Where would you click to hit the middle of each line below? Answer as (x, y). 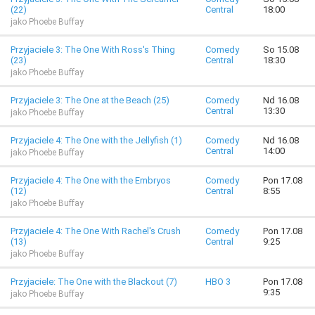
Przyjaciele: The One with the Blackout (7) (94, 282)
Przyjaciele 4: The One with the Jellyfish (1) (96, 140)
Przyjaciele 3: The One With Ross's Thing (93, 50)
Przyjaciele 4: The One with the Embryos (91, 180)
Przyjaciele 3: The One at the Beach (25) (90, 100)
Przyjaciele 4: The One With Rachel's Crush (96, 231)
